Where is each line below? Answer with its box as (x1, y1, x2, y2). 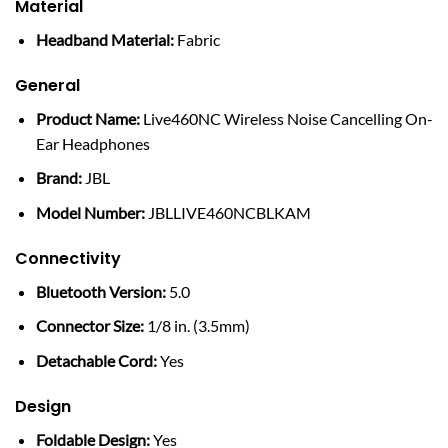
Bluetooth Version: (35, 281, 166, 301)
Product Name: (35, 108, 140, 128)
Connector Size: (35, 316, 144, 336)
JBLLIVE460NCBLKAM (144, 202, 311, 222)
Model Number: (35, 202, 145, 222)
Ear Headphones (35, 133, 150, 153)
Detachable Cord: (35, 350, 157, 370)
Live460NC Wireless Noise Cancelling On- (139, 108, 433, 128)
